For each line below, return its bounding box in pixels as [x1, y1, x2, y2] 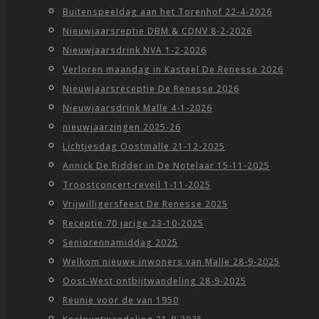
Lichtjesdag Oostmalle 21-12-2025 [63, 140, 225, 152]
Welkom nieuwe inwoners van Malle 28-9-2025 [63, 256, 280, 268]
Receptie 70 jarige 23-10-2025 [63, 217, 204, 229]
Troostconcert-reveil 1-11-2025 [63, 179, 211, 191]
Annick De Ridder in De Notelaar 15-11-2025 [63, 159, 270, 172]
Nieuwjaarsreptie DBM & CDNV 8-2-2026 [63, 25, 252, 37]
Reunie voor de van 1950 [63, 294, 179, 306]
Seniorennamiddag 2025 [63, 236, 178, 249]
